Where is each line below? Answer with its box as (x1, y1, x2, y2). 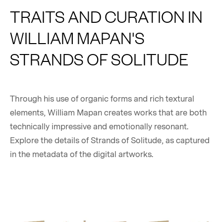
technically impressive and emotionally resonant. (10, 121, 188, 133)
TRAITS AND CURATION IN (10, 6, 203, 27)
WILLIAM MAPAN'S (10, 27, 145, 48)
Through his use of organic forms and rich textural (10, 94, 194, 105)
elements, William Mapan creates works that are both (10, 108, 207, 119)
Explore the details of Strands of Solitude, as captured (10, 135, 210, 147)
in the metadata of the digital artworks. (10, 149, 153, 161)
